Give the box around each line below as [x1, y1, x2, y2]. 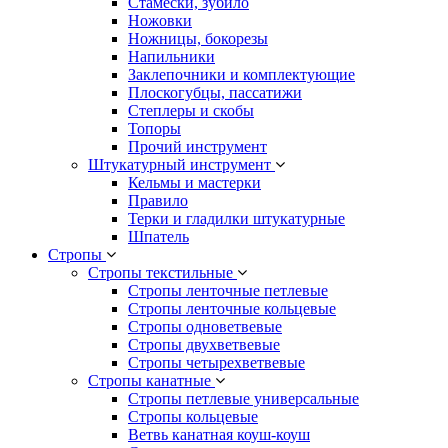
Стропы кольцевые [128, 408, 258, 426]
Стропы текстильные [88, 264, 237, 282]
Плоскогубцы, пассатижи [128, 84, 302, 102]
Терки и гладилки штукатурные [128, 210, 345, 228]
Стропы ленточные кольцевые [128, 300, 336, 318]
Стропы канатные [88, 372, 215, 390]
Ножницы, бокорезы [128, 30, 268, 48]
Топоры [128, 120, 181, 138]
